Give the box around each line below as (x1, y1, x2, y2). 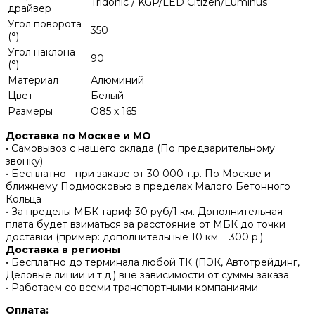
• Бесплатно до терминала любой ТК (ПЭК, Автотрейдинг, (6, 256, 300, 269)
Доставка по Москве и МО (6, 129, 151, 143)
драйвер (8, 2, 51, 15)
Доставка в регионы (6, 243, 120, 257)
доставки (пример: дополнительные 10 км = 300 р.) (6, 231, 263, 244)
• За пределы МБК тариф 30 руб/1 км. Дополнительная (6, 205, 283, 219)
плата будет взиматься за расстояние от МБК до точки (6, 218, 285, 231)
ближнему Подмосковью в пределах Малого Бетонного (6, 180, 290, 193)
